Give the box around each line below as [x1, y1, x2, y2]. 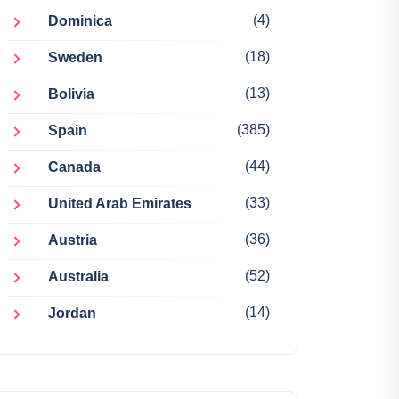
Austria [48, 232, 97, 248]
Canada [48, 159, 101, 175]
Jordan [48, 305, 96, 322]
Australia [48, 269, 109, 285]
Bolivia [48, 86, 94, 102]
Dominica [48, 13, 112, 29]
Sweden [48, 50, 102, 66]
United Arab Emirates [48, 196, 191, 212]
